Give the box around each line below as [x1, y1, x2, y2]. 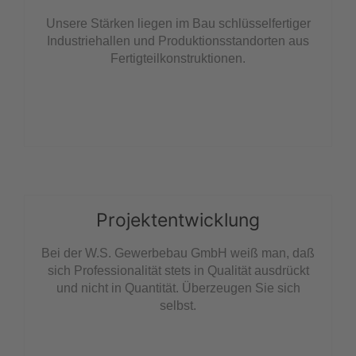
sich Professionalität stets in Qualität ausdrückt [47, 264, 309, 278]
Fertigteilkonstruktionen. [110, 52, 246, 66]
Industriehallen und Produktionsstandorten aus [47, 34, 309, 48]
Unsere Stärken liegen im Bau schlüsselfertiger [45, 17, 311, 31]
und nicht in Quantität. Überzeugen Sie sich [56, 281, 300, 296]
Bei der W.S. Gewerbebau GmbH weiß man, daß [41, 246, 315, 261]
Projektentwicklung [96, 209, 260, 232]
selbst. [160, 299, 196, 313]
